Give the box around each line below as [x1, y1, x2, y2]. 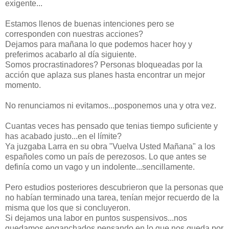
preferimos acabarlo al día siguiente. [5, 50, 136, 59]
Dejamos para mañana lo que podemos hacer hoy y [5, 40, 192, 49]
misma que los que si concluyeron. [5, 203, 130, 213]
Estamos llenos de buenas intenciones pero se [5, 19, 174, 29]
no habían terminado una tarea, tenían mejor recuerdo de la [5, 193, 219, 202]
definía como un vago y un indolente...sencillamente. [5, 163, 195, 172]
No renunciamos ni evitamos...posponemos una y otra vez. [5, 101, 216, 110]
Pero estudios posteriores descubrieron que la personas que [5, 183, 223, 192]
